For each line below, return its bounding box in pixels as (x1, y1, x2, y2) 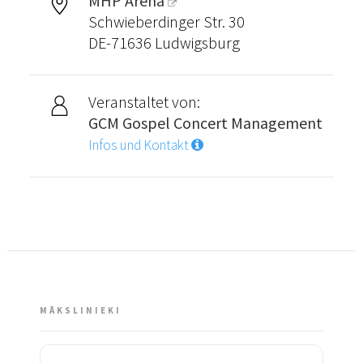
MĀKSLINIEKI (40, 304, 122, 316)
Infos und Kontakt (88, 135, 191, 154)
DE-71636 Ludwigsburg (88, 32, 240, 53)
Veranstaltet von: (88, 91, 200, 112)
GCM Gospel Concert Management (88, 112, 322, 133)
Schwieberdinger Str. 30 (88, 11, 245, 32)
